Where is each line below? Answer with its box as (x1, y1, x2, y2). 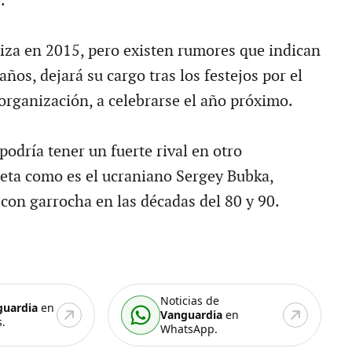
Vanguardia (160, 307, 223, 322)
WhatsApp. (160, 321, 218, 336)
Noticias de (160, 293, 220, 308)
